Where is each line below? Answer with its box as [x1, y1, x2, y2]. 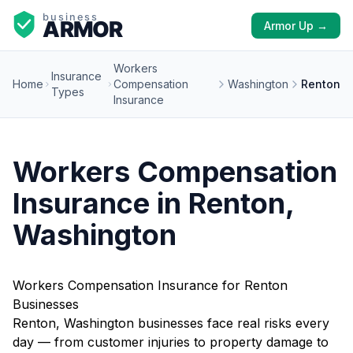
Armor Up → [264, 19, 328, 32]
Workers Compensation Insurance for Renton [13, 277, 288, 293]
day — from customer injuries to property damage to [13, 334, 329, 350]
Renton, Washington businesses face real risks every [13, 315, 329, 331]
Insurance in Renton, [13, 186, 294, 221]
